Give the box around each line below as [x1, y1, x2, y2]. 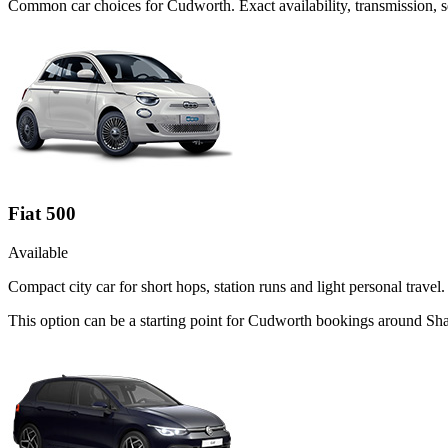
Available [8, 244, 68, 262]
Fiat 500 [8, 203, 76, 225]
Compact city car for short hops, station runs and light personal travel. [8, 278, 445, 296]
